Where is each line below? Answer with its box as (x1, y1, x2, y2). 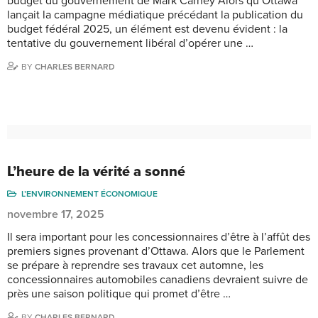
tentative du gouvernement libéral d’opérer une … (7, 35, 253, 50)
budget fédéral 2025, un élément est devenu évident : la (7, 21, 287, 36)
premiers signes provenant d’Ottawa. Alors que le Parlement (7, 243, 305, 258)
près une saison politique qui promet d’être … (7, 286, 231, 301)
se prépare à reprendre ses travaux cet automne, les (7, 258, 263, 273)
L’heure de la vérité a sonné (7, 163, 185, 180)
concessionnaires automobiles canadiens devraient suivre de (7, 272, 308, 287)
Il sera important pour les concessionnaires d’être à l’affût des (7, 229, 310, 244)
